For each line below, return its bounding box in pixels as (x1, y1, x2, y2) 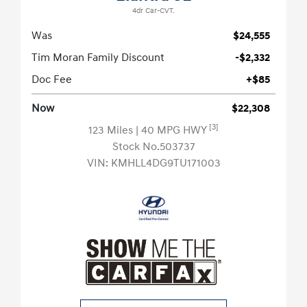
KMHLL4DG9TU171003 (110, 156, 221, 171)
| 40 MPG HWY (136, 123, 209, 138)
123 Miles (88, 123, 136, 138)
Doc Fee (32, 73, 72, 87)
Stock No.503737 (112, 140, 195, 154)
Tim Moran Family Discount (32, 51, 164, 65)
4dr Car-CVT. (132, 6, 175, 16)
